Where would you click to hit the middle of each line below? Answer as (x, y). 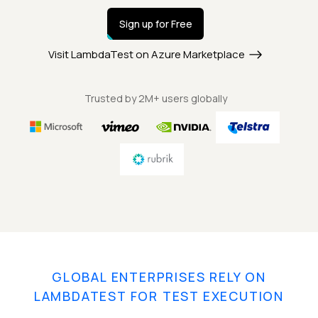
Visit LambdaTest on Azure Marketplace (147, 55)
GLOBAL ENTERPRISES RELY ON (159, 277)
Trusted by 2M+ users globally (155, 99)
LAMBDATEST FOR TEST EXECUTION (159, 296)
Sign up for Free (155, 24)
